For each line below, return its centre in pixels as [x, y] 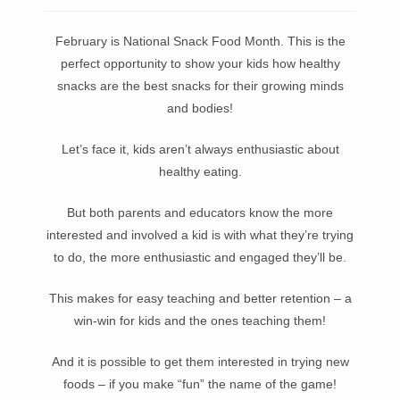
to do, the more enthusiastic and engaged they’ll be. [200, 257]
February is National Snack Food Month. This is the [200, 41]
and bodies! [200, 108]
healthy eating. [200, 171]
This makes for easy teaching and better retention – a [200, 298]
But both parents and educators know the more [200, 212]
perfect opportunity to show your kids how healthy [200, 63]
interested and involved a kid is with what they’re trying [200, 235]
